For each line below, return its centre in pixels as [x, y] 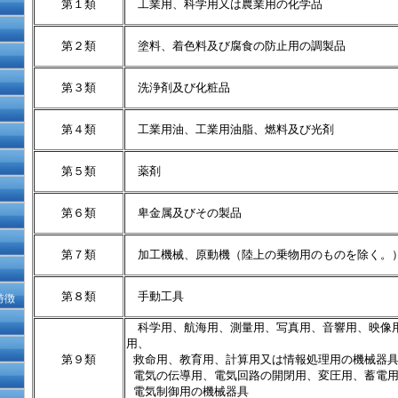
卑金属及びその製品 [184, 213]
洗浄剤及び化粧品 [178, 88]
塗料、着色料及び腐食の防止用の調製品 [236, 46]
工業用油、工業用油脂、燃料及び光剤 [230, 130]
